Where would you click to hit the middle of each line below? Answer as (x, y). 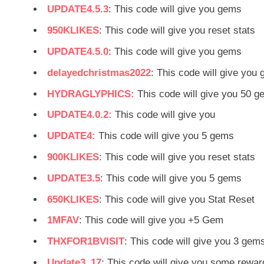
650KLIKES (73, 199)
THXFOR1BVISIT (86, 242)
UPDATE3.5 (74, 178)
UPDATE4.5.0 (78, 52)
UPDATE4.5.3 (78, 9)
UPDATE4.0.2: (80, 115)
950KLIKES (73, 31)
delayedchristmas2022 (99, 72)
